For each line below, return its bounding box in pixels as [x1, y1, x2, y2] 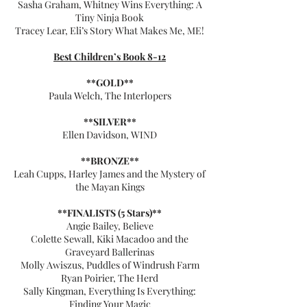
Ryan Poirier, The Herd [61, 271, 158, 284]
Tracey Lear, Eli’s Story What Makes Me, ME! [15, 24, 204, 37]
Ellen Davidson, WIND [62, 128, 157, 141]
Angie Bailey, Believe [66, 219, 153, 232]
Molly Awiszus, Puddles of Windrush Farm [20, 258, 199, 271]
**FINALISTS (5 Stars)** [58, 206, 162, 219]
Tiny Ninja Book [75, 11, 144, 24]
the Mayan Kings [75, 180, 145, 193]
